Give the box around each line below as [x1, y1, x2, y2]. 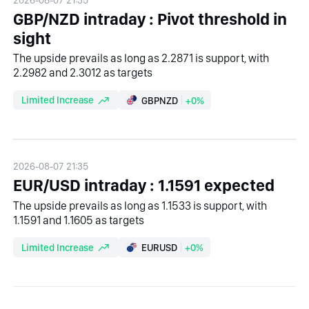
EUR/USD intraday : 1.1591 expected [13, 175, 275, 196]
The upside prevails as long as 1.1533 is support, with [13, 198, 268, 212]
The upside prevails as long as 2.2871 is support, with [13, 51, 270, 66]
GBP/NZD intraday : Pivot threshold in [13, 8, 288, 29]
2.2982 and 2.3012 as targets [13, 66, 153, 80]
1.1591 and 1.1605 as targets [13, 212, 145, 227]
